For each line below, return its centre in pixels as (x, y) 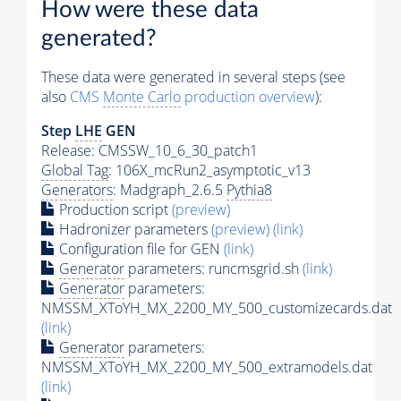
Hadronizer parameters (133, 229)
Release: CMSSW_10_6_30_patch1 (149, 150)
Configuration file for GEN (140, 248)
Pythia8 (249, 189)
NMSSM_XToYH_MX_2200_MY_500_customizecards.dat (217, 307)
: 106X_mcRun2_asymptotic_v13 (209, 170)
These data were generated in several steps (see (193, 77)
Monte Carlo (142, 96)
